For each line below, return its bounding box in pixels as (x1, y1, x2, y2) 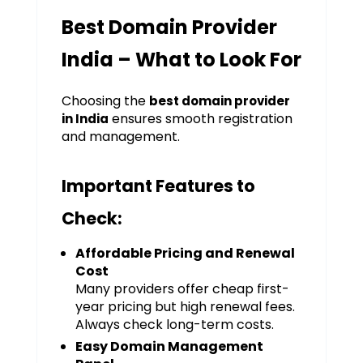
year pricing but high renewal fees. (75, 297, 295, 317)
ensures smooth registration (108, 109, 293, 129)
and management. (61, 127, 180, 147)
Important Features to (61, 174, 255, 199)
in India (61, 110, 109, 128)
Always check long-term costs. (75, 315, 274, 335)
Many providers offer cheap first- (75, 280, 289, 299)
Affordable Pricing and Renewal (75, 244, 295, 263)
